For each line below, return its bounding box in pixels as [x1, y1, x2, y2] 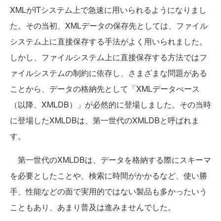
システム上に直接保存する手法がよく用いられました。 [10, 36, 207, 47]
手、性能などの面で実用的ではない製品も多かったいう [10, 185, 207, 197]
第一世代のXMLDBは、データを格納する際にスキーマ [10, 154, 211, 166]
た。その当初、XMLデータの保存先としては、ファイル [10, 20, 208, 32]
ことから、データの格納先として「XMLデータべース [10, 83, 200, 95]
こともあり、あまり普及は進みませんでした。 [10, 201, 176, 213]
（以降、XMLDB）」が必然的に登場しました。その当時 [10, 99, 211, 110]
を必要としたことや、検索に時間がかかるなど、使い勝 [10, 170, 207, 182]
